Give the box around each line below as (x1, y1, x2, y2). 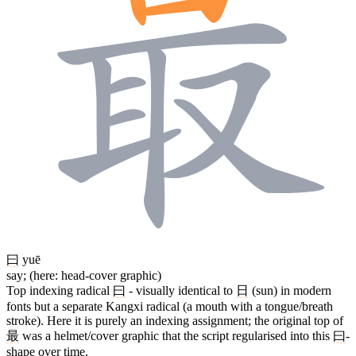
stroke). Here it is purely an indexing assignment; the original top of (6, 313, 343, 327)
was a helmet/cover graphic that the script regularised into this (19, 328, 333, 342)
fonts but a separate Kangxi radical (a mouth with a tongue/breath (6, 299, 333, 313)
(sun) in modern (249, 283, 331, 297)
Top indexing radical (6, 283, 113, 297)
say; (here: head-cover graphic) (6, 268, 161, 282)
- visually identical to (126, 283, 236, 297)
